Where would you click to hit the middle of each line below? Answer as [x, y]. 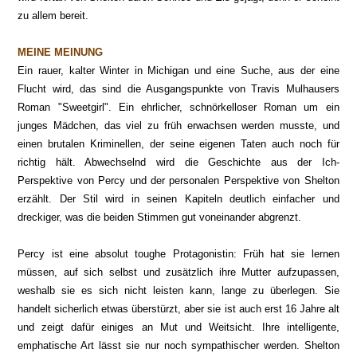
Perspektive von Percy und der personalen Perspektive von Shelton [178, 180]
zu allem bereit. [53, 16]
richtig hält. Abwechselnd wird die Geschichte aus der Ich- [178, 162]
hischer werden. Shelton [282, 345]
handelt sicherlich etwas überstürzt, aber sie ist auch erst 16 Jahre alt [178, 309]
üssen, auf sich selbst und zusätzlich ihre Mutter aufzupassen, [183, 272]
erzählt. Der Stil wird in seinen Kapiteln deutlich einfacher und [178, 199]
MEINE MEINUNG [61, 52]
